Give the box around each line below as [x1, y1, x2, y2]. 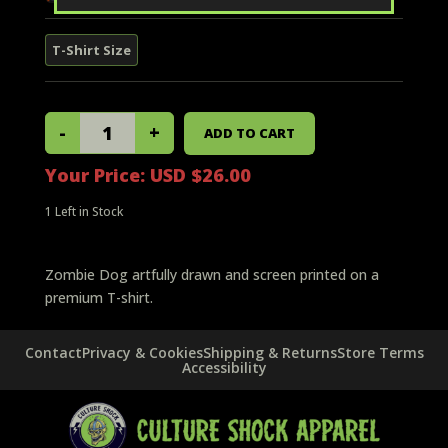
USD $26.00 [149, 162, 251, 187]
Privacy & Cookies [81, 342, 203, 362]
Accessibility [181, 357, 267, 377]
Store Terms [336, 342, 424, 362]
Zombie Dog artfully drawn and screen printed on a [44, 264, 379, 284]
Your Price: [44, 162, 150, 187]
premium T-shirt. [44, 287, 153, 307]
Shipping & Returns [202, 342, 337, 362]
